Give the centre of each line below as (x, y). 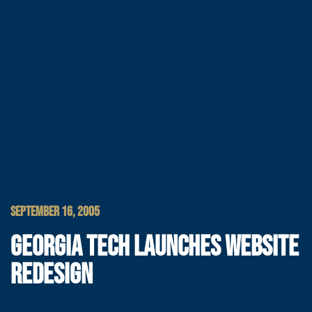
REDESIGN (52, 275)
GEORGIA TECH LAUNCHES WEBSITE (155, 248)
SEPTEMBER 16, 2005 (55, 212)
